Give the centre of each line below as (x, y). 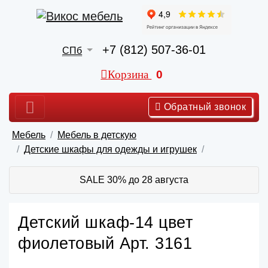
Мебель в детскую (97, 135)
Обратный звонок (205, 106)
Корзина (130, 74)
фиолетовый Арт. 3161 (105, 243)
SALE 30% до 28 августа (134, 179)
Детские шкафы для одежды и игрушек (110, 149)
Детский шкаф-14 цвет (105, 222)
